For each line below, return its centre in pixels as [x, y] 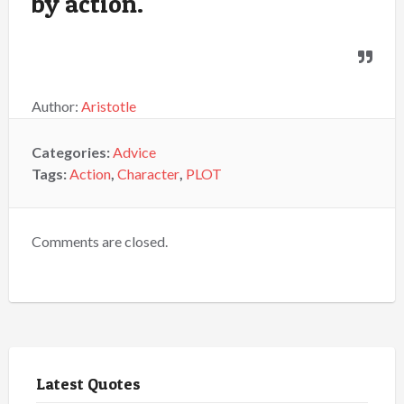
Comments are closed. [100, 241]
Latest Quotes [88, 384]
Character [148, 174]
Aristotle [109, 106]
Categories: [72, 152]
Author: [56, 106]
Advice [134, 152]
